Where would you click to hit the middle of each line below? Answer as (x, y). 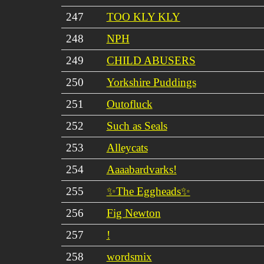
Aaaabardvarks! (141, 169)
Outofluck (129, 104)
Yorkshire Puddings (151, 82)
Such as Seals (137, 126)
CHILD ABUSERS (151, 60)
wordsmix (129, 256)
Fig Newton (133, 213)
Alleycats (127, 147)
